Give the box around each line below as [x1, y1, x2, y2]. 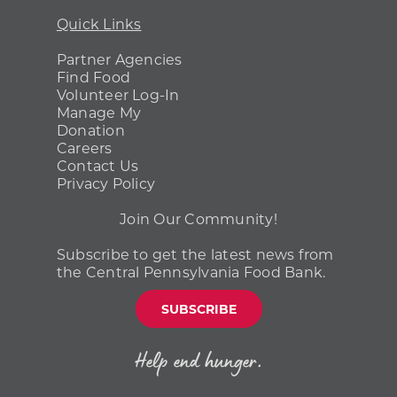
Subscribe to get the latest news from [56, 245, 334, 264]
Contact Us [56, 156, 139, 175]
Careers [56, 138, 113, 158]
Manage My [56, 103, 142, 122]
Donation [56, 121, 125, 140]
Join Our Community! [120, 209, 277, 229]
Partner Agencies [56, 50, 183, 69]
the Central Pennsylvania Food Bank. [56, 262, 326, 282]
